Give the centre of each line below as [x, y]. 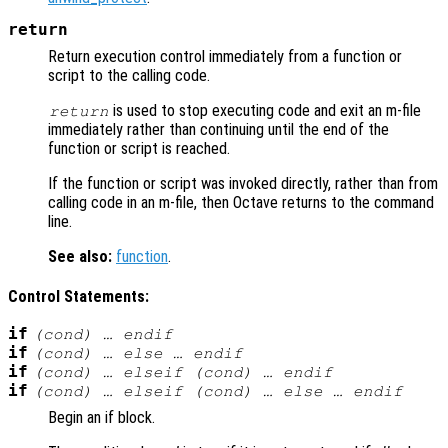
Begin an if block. [101, 418]
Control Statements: [78, 297]
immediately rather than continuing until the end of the [218, 129]
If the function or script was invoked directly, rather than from [243, 183]
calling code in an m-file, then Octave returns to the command [241, 202]
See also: [80, 256]
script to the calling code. [129, 75]
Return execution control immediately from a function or [225, 56]
